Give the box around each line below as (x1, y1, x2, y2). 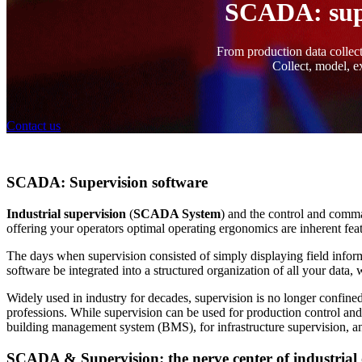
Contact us (6, 118, 61, 133)
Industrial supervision (6, 207, 126, 221)
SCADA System (133, 207, 221, 221)
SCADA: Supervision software (6, 174, 208, 192)
